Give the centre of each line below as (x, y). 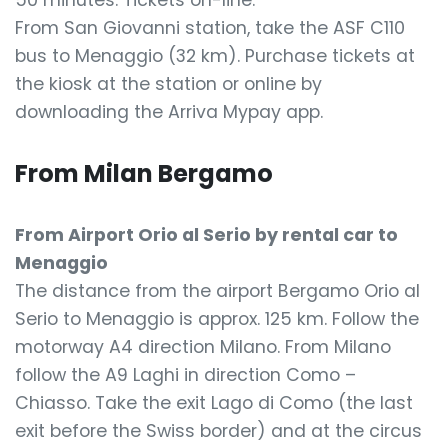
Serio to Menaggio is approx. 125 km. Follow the (217, 319)
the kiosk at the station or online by (168, 84)
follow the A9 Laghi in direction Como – (185, 375)
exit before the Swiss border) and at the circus (218, 431)
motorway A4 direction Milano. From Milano (203, 347)
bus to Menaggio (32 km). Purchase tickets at (215, 56)
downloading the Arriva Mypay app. (169, 112)
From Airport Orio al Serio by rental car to (206, 235)
